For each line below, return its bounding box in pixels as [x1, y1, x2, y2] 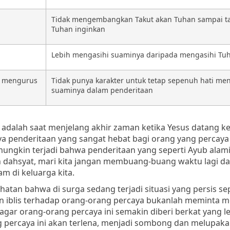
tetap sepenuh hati [148, 75, 216, 85]
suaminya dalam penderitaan [51, 85, 153, 95]
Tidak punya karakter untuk [51, 75, 148, 85]
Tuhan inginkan [51, 24, 105, 34]
